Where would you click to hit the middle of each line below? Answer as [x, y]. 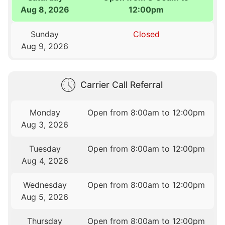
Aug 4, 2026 [45, 160]
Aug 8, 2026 [45, 10]
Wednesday [45, 185]
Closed [146, 34]
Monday [45, 112]
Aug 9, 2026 [45, 46]
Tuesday [45, 148]
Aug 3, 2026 [45, 124]
